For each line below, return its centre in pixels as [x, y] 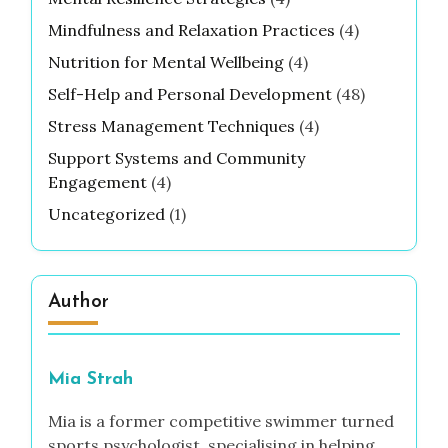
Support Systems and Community [176, 158]
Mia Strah [90, 380]
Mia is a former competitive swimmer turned [221, 421]
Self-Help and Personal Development [190, 94]
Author [78, 303]
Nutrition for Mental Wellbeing [166, 62]
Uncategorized [106, 214]
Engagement [97, 182]
